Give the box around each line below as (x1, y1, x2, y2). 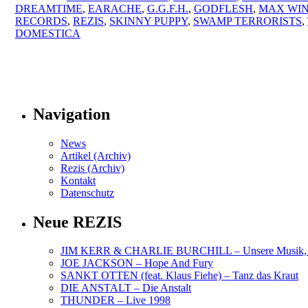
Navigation (33, 104, 110, 123)
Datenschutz (60, 186, 114, 199)
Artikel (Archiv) (60, 149, 131, 162)
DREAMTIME (15, 2, 82, 14)
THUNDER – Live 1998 (60, 294, 170, 307)
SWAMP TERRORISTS (193, 14, 302, 27)
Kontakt (60, 174, 96, 186)
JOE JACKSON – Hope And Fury (60, 257, 213, 269)
